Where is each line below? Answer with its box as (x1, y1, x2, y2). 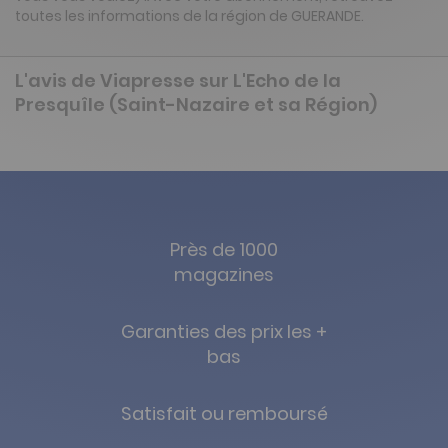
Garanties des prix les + (121, 319, 327, 345)
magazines (174, 262, 274, 288)
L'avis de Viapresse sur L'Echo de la (15, 68, 341, 94)
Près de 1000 (170, 237, 278, 263)
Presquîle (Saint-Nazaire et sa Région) (15, 92, 377, 118)
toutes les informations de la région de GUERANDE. (15, 6, 364, 27)
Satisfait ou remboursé (120, 401, 328, 427)
